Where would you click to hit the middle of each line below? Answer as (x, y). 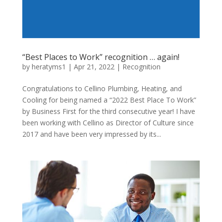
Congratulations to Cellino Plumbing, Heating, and (102, 89)
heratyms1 (49, 67)
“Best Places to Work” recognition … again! (101, 57)
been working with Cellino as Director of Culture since (108, 123)
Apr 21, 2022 (94, 67)
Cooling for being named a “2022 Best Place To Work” (109, 100)
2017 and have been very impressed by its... (91, 134)
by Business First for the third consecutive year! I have (109, 111)
